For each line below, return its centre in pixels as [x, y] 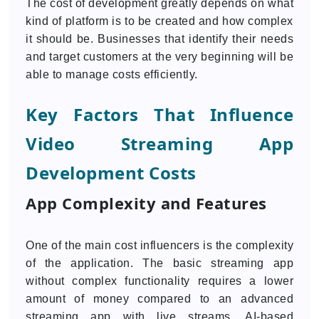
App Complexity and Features [146, 203]
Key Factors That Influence [159, 114]
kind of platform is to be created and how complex [159, 21]
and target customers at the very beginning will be [159, 57]
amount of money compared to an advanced [159, 299]
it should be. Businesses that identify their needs [159, 39]
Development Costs [111, 173]
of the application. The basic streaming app [159, 263]
